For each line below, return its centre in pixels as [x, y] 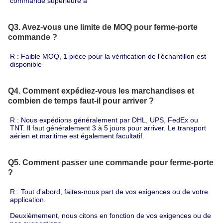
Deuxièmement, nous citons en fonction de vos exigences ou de [111, 215]
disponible [26, 64]
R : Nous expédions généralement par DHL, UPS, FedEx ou [104, 120]
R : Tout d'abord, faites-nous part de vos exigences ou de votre [109, 191]
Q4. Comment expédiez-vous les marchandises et [101, 91]
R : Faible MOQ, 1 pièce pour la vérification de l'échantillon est [108, 56]
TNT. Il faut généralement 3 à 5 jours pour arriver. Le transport [108, 128]
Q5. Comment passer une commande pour [89, 162]
